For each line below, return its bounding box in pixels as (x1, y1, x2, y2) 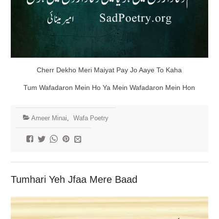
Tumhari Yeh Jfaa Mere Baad (10, 174, 137, 185)
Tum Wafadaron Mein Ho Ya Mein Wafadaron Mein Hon (23, 83, 196, 91)
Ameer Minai (31, 114, 67, 122)
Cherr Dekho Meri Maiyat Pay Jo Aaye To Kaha (37, 66, 182, 74)
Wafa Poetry (73, 114, 109, 122)
